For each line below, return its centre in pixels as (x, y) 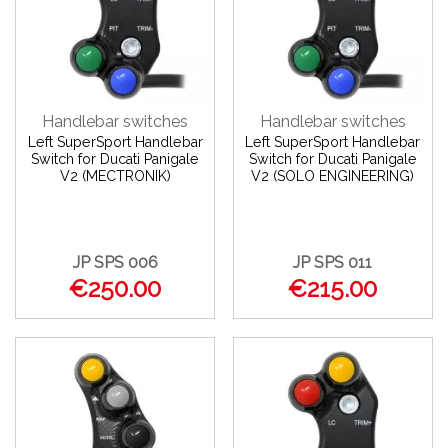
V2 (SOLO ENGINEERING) (333, 176)
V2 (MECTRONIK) (115, 176)
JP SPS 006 (115, 262)
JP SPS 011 (333, 262)
